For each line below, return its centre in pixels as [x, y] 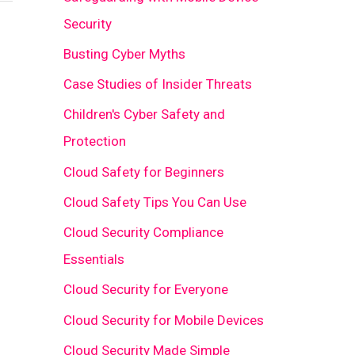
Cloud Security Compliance [143, 233]
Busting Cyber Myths [124, 53]
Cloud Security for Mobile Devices [164, 320]
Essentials [94, 260]
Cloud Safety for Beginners [144, 172]
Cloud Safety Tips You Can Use [155, 202]
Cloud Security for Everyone [146, 290]
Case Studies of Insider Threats [158, 84]
